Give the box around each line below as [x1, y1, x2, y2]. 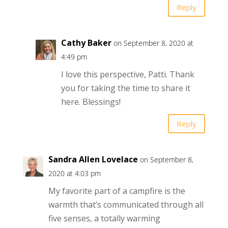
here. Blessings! [61, 96, 121, 108]
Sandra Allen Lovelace [48, 154, 138, 165]
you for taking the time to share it [61, 82, 190, 94]
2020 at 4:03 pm [48, 168, 101, 179]
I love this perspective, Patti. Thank [61, 69, 194, 80]
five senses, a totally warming [48, 213, 160, 224]
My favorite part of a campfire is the [48, 185, 185, 197]
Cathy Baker [61, 37, 111, 49]
